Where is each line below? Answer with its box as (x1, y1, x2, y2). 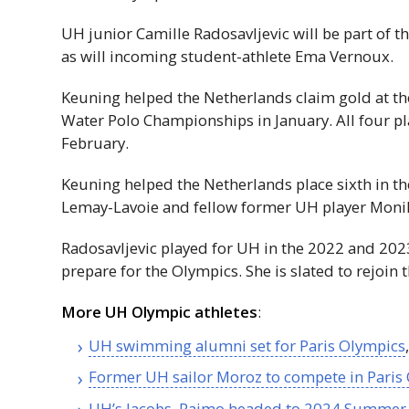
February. (61, 131, 130, 153)
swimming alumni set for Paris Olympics (112, 334, 406, 356)
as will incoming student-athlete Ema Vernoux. (61, 45, 394, 67)
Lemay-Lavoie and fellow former (61, 195, 296, 217)
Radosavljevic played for (61, 236, 237, 258)
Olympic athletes (128, 300, 258, 322)
